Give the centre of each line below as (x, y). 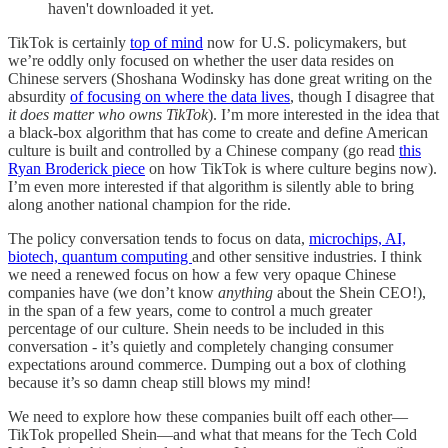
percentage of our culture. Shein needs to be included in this (196, 328)
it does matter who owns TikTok (108, 114)
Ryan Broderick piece (76, 168)
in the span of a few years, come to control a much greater (190, 310)
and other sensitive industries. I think (307, 256)
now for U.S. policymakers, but (304, 42)
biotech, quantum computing (100, 256)
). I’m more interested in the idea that (323, 114)
